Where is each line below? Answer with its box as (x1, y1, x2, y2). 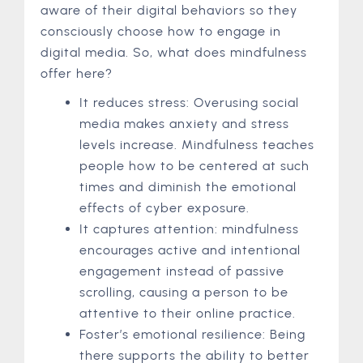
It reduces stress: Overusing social (79, 94, 299, 110)
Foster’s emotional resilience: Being (79, 326, 305, 342)
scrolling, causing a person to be (79, 284, 288, 300)
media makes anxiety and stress (79, 115, 289, 131)
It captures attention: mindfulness (79, 220, 299, 237)
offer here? (41, 65, 113, 81)
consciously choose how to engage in (41, 23, 281, 39)
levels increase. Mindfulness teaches (79, 136, 314, 152)
